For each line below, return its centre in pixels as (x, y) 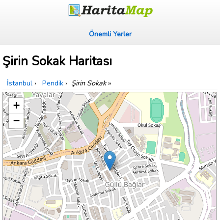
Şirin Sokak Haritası (57, 61)
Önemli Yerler (110, 34)
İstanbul (20, 83)
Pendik (53, 83)
